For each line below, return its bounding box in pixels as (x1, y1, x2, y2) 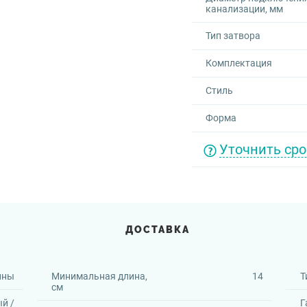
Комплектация (206, 58, 272, 69)
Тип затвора (206, 30, 260, 41)
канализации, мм (206, 3, 283, 14)
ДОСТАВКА (125, 223, 191, 235)
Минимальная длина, (51, 271, 147, 282)
